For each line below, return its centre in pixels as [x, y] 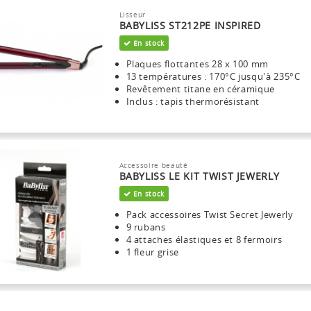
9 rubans [146, 227]
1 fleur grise [152, 252]
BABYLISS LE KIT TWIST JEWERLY [199, 176]
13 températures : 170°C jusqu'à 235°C [213, 76]
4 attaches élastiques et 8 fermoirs [204, 240]
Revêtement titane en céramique [200, 89]
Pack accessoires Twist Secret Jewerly [210, 215]
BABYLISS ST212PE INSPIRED [190, 25]
